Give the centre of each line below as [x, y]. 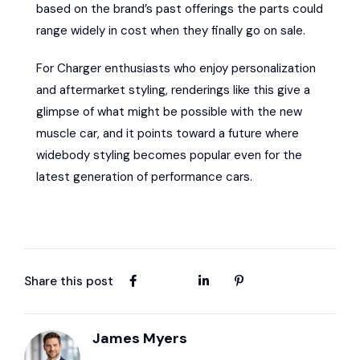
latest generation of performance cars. [144, 176]
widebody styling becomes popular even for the [169, 155]
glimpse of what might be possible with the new [169, 111]
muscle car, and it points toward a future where [168, 133]
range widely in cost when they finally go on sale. [171, 30]
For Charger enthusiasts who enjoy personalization [176, 68]
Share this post [69, 281]
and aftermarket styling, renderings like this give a [173, 90]
